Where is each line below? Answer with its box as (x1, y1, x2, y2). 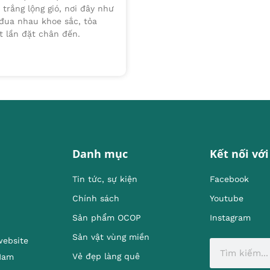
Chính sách (72, 193, 119, 204)
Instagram (210, 213, 251, 223)
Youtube (210, 193, 243, 204)
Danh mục (72, 146, 128, 162)
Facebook (210, 174, 249, 184)
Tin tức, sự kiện (72, 174, 137, 184)
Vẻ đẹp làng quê (72, 251, 140, 262)
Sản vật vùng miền (72, 232, 149, 242)
